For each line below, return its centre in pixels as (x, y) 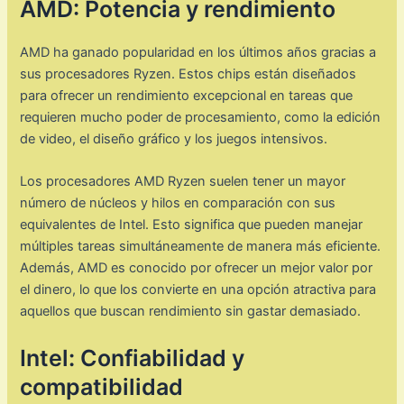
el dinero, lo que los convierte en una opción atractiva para (198, 290)
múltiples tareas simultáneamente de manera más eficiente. (201, 247)
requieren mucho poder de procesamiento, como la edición (201, 117)
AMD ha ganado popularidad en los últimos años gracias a (198, 52)
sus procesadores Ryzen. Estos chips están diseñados (188, 73)
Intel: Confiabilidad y (133, 358)
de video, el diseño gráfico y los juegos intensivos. (174, 138)
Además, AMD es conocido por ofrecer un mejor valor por (197, 268)
